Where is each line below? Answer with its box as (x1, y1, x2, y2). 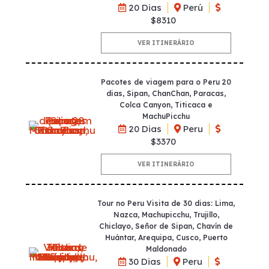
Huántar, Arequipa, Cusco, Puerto (104, 232, 228, 242)
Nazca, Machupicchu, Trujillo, (113, 210, 219, 219)
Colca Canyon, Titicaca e (119, 100, 213, 109)
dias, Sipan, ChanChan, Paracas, (106, 88, 226, 98)
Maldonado (145, 244, 187, 253)
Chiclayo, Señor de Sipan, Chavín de (99, 221, 234, 231)
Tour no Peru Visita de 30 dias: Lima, (97, 198, 235, 208)
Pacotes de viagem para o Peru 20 (101, 77, 232, 86)
